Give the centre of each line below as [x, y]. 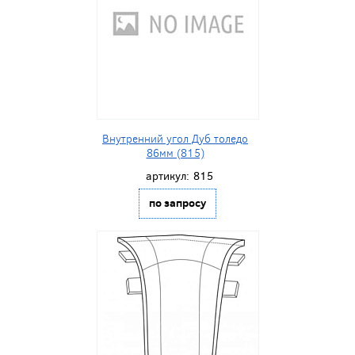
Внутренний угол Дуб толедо [175, 139]
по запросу [177, 202]
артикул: [168, 176]
